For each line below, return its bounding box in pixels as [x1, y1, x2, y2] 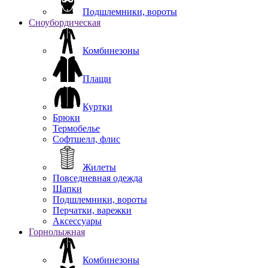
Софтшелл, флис [53, 133, 120, 144]
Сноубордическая [29, 17, 100, 28]
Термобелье [53, 123, 100, 133]
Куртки [83, 101, 112, 112]
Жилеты [83, 162, 116, 172]
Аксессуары [53, 215, 102, 226]
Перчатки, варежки [53, 205, 132, 215]
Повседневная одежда [53, 172, 142, 183]
